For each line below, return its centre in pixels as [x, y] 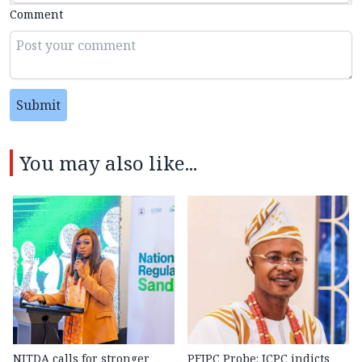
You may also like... [108, 162]
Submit [38, 105]
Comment [36, 14]
